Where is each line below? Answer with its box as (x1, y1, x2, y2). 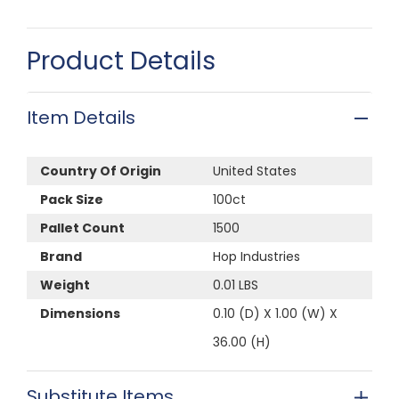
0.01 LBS (213, 275, 258, 294)
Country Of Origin (40, 161, 161, 180)
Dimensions (40, 304, 120, 322)
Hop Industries (213, 247, 300, 265)
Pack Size (40, 190, 103, 208)
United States (213, 161, 297, 180)
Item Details (27, 104, 135, 130)
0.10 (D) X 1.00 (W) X (213, 304, 338, 322)
